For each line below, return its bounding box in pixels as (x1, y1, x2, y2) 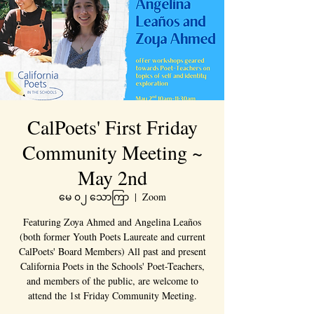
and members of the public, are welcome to (26, 274, 198, 287)
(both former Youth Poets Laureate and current (19, 230, 205, 243)
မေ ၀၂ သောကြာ (58, 190, 129, 203)
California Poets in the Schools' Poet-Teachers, (20, 259, 205, 273)
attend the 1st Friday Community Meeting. (27, 289, 197, 302)
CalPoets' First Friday (27, 114, 198, 140)
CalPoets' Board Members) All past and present (18, 245, 206, 258)
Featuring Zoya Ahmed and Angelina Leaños (23, 215, 201, 228)
